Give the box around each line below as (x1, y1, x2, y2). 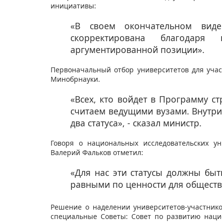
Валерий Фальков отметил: (51, 148, 145, 158)
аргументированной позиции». (70, 44, 207, 56)
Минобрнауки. (51, 74, 102, 84)
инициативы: (51, 1, 98, 11)
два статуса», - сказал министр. (70, 117, 204, 129)
